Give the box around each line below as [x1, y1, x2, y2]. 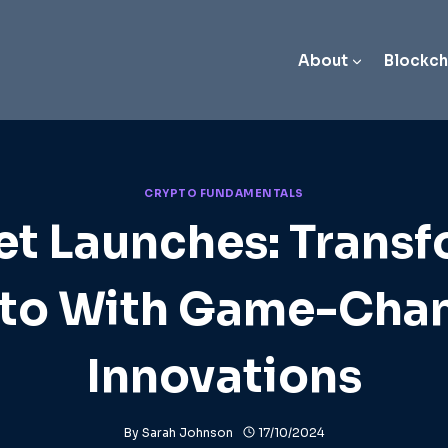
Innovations [86, 347, 362, 405]
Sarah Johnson [142, 424, 233, 440]
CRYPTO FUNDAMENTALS [144, 187, 304, 201]
